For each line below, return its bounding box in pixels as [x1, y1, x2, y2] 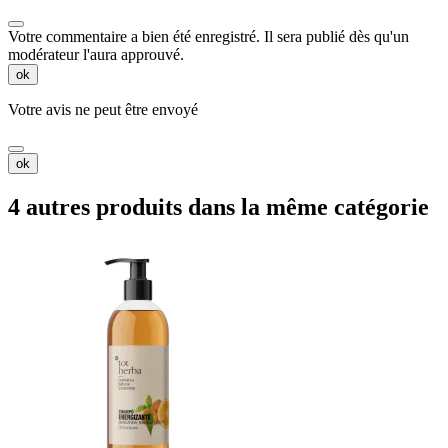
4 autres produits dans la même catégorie [8, 194, 429, 221]
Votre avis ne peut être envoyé [8, 101, 198, 119]
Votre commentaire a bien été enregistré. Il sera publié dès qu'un [8, 28, 409, 46]
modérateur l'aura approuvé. [8, 46, 184, 64]
